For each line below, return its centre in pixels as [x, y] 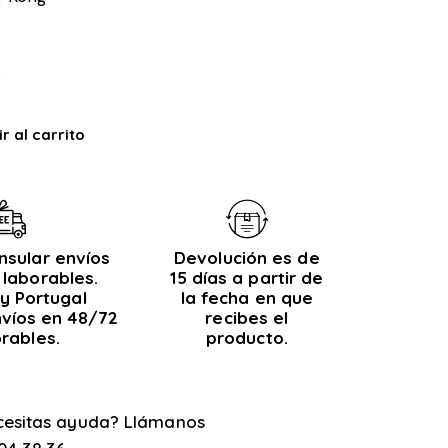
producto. [246, 337]
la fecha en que [247, 297]
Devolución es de [247, 257]
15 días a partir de [247, 277]
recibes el [247, 317]
